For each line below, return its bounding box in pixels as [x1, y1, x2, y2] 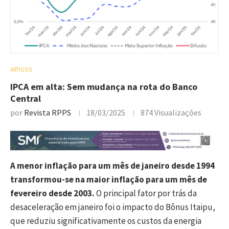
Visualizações [153, 107, 201, 118]
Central [10, 92, 41, 104]
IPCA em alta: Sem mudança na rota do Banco [10, 80, 197, 93]
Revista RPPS [24, 107, 71, 118]
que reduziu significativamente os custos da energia [10, 215, 201, 226]
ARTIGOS [10, 65, 32, 73]
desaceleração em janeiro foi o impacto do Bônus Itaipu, [10, 201, 215, 213]
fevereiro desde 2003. [10, 187, 96, 199]
